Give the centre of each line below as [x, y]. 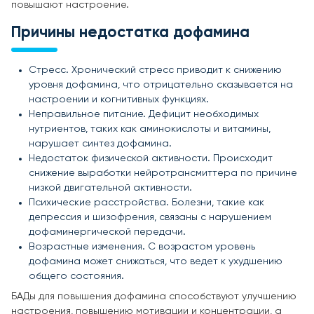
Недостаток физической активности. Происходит [151, 158]
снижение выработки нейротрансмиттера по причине [163, 173]
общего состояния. [76, 276]
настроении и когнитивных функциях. [119, 99]
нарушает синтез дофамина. [100, 143]
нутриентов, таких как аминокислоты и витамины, [150, 129]
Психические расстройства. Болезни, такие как [146, 202]
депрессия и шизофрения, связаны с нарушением [150, 217]
